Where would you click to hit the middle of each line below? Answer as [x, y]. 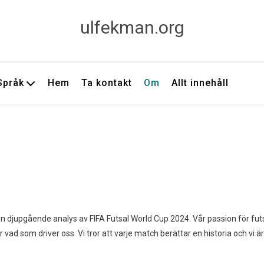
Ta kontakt [107, 83]
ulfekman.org [132, 27]
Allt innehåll [200, 83]
